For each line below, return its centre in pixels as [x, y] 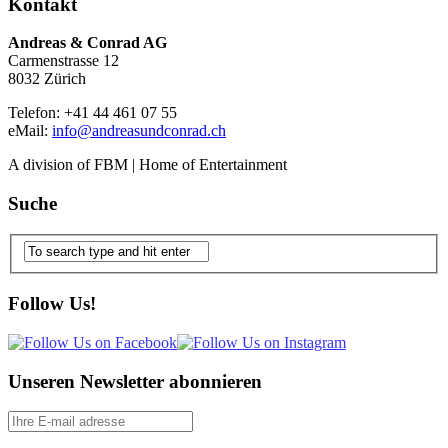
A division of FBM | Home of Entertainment [147, 165]
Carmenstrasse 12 [63, 61]
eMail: [30, 131]
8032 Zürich [47, 79]
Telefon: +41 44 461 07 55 [92, 113]
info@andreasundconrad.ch [139, 131]
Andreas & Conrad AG [87, 43]
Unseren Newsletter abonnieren [135, 381]
